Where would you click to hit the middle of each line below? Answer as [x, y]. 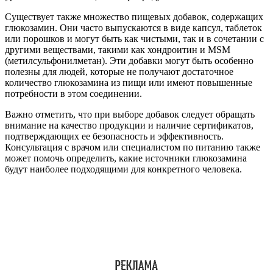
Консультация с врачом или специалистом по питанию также [133, 147]
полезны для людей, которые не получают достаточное [119, 71]
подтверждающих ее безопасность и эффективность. [114, 136]
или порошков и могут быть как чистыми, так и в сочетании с [134, 38]
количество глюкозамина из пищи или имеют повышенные [129, 82]
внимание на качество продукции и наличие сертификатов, [129, 125]
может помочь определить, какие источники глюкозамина [126, 158]
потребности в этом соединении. [73, 93]
